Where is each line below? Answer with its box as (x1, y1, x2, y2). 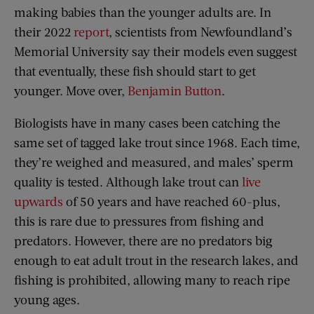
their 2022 (14, 23, 74, 39)
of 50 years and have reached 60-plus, (63, 193, 280, 209)
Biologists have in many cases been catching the (14, 114, 280, 130)
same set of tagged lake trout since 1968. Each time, (14, 134, 300, 150)
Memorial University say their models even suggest (14, 43, 297, 59)
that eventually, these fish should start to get (14, 62, 256, 78)
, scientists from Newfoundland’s (109, 23, 292, 39)
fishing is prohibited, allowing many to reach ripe (14, 271, 290, 287)
